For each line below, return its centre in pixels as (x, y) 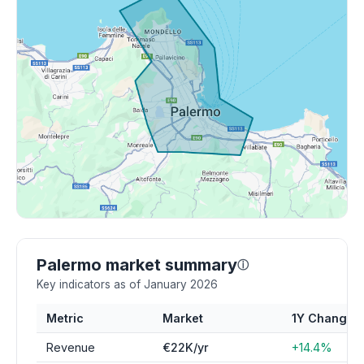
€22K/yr (186, 347)
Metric (65, 318)
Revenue (71, 347)
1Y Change (323, 318)
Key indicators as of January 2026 (127, 284)
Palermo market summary (137, 265)
